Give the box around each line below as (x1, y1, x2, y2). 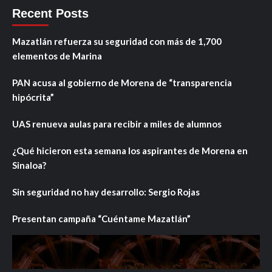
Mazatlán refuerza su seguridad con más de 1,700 (12, 35, 222, 47)
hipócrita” (12, 91, 54, 103)
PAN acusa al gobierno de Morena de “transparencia (12, 76, 232, 88)
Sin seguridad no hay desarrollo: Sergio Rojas (12, 186, 200, 197)
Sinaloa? (12, 159, 46, 171)
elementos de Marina (12, 50, 102, 61)
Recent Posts (12, 6, 89, 20)
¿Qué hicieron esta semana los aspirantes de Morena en (12, 144, 248, 156)
